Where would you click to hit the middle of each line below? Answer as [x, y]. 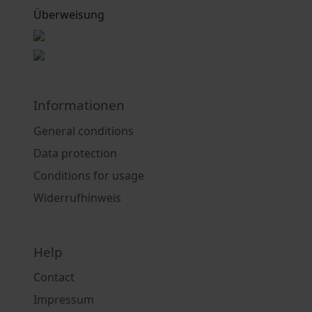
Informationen [79, 106]
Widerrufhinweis [77, 197]
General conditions [84, 131]
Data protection [75, 153]
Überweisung [69, 15]
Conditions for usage [89, 175]
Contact [54, 278]
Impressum [64, 300]
